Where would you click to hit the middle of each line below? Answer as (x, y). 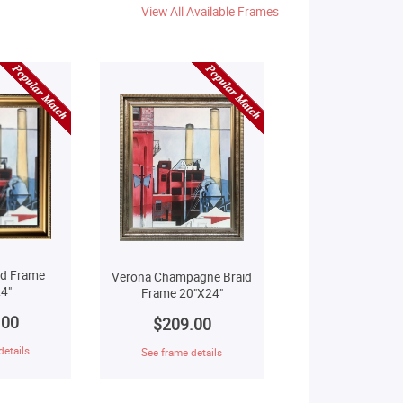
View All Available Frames (210, 11)
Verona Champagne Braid (182, 277)
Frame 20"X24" (182, 293)
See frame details (182, 352)
